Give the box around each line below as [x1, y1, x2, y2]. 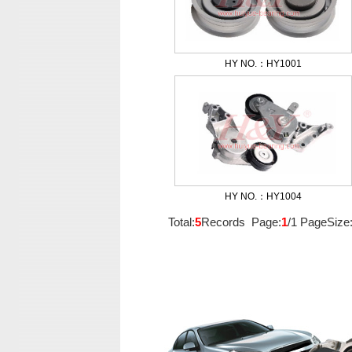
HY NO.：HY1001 [225, 58, 302, 69]
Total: [168, 215, 195, 229]
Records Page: [201, 215, 281, 229]
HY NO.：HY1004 [225, 191, 302, 202]
